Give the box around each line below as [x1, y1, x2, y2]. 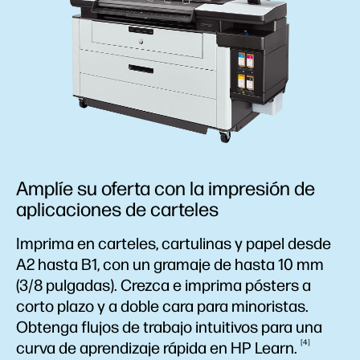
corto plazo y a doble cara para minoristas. [16, 297, 309, 316]
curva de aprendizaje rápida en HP [16, 338, 255, 358]
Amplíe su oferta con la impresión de [16, 177, 315, 200]
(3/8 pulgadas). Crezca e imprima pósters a [16, 276, 311, 295]
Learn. [255, 338, 301, 358]
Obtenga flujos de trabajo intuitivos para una [16, 317, 322, 337]
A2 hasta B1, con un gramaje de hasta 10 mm [16, 255, 324, 274]
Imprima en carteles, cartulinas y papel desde [16, 234, 331, 253]
